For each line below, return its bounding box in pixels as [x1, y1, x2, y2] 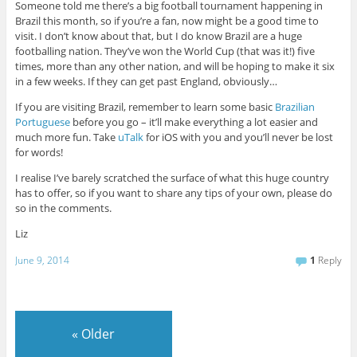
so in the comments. [14, 200, 112, 215]
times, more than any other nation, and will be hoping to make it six [14, 58, 335, 73]
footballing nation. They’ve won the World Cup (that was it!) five [14, 43, 315, 58]
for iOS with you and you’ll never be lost [143, 129, 333, 144]
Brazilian [274, 99, 315, 114]
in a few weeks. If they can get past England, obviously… [14, 73, 277, 88]
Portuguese [14, 114, 70, 129]
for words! [14, 144, 63, 159]
